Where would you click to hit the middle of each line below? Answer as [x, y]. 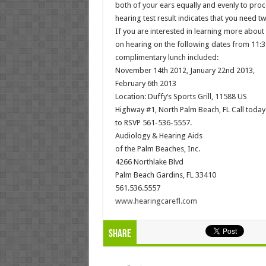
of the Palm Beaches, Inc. [157, 149]
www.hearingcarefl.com [156, 201]
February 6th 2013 [145, 83]
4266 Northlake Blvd [149, 162]
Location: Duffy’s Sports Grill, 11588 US [181, 96]
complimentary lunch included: [167, 57]
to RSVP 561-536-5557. [153, 123]
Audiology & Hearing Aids [159, 136]
